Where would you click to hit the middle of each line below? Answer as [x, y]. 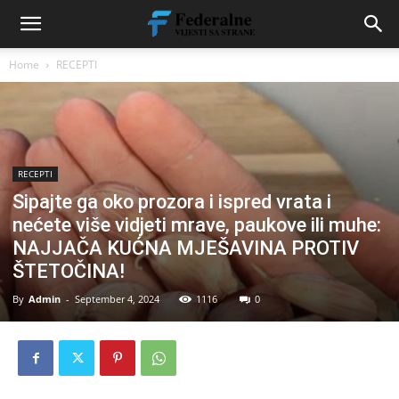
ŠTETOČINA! [69, 272]
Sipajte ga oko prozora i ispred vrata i [172, 202]
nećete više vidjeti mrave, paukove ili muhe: [197, 225]
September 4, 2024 [117, 299]
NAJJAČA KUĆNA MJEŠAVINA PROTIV [186, 248]
